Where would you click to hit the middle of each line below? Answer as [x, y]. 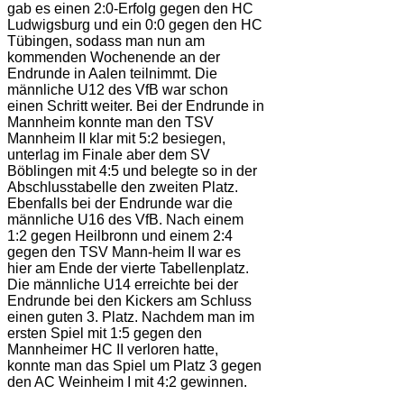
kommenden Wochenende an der [114, 58]
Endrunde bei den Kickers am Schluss [129, 301]
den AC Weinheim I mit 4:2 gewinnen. [127, 382]
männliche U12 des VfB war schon [118, 90]
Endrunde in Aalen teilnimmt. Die [112, 74]
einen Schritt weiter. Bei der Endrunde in [136, 106]
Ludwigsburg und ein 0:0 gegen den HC [135, 25]
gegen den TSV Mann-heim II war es [124, 252]
